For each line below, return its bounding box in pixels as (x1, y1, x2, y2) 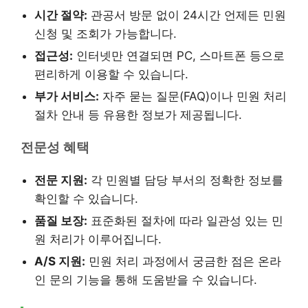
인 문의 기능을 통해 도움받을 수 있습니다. (34, 272, 257, 287)
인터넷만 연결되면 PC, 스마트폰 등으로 (73, 48, 285, 63)
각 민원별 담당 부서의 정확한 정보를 (87, 173, 283, 187)
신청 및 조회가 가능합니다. (34, 26, 177, 41)
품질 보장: (34, 213, 87, 228)
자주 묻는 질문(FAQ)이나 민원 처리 (99, 89, 287, 103)
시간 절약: (34, 8, 87, 22)
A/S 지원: (34, 254, 85, 268)
